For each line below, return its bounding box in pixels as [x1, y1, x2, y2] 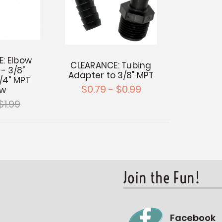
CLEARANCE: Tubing [70, 59, 152, 71]
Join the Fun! [123, 167, 200, 187]
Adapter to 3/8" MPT [68, 69, 154, 81]
